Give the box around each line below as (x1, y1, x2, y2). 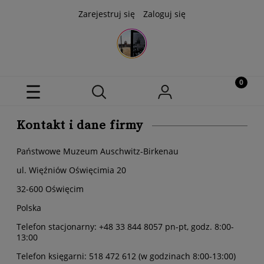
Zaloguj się (143, 8, 186, 19)
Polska (16, 202, 44, 213)
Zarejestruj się (78, 8, 135, 19)
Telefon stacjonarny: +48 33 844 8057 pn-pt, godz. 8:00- (16, 221, 234, 232)
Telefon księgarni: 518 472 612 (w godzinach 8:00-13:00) (16, 250, 236, 262)
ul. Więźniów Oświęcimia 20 (16, 164, 126, 176)
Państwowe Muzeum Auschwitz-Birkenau (16, 146, 179, 157)
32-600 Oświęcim (16, 183, 84, 194)
